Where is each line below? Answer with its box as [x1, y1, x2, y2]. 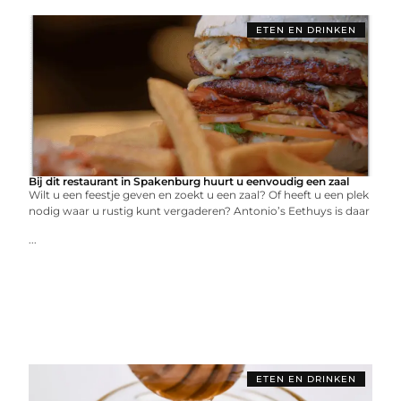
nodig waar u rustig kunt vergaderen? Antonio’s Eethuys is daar [29, 204, 371, 218]
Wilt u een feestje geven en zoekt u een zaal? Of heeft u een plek [29, 188, 370, 201]
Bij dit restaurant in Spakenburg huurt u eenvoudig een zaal [29, 175, 350, 188]
